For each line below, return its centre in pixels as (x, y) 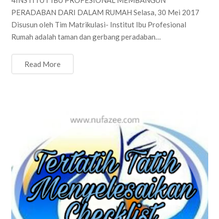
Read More (42, 64)
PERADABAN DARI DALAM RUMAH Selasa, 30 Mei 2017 (105, 12)
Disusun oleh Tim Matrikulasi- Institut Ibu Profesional (99, 24)
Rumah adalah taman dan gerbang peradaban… (86, 36)
